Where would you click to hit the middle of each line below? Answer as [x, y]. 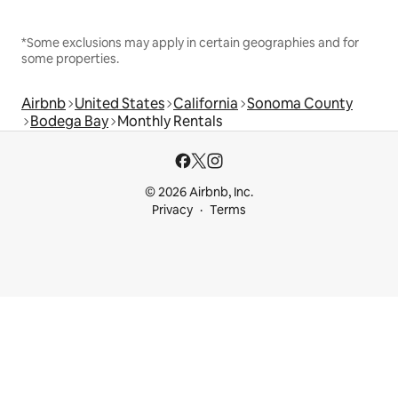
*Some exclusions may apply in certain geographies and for [190, 43]
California [206, 104]
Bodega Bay [69, 122]
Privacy [172, 210]
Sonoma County [300, 104]
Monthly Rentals [170, 122]
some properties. [70, 59]
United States [119, 104]
